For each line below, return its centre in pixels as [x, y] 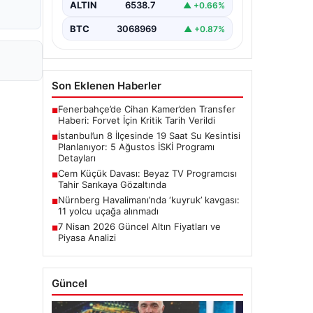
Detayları [77, 158]
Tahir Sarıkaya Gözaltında [112, 185]
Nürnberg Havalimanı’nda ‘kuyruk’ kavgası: [149, 200]
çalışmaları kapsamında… [121, 10]
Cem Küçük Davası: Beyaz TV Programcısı [147, 174]
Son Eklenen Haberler [107, 86]
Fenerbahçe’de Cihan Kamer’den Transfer [147, 109]
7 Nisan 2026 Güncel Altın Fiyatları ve [139, 227]
